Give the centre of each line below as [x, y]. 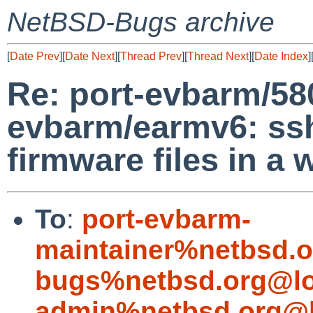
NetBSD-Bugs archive [141, 22]
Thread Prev [151, 56]
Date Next [90, 56]
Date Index [281, 56]
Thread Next [218, 56]
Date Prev [35, 56]
